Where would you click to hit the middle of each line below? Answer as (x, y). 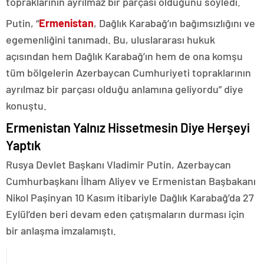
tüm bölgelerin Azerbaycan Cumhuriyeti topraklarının (128, 73)
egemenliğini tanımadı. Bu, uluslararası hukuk (110, 40)
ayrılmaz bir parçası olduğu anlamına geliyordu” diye (125, 89)
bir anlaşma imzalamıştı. (61, 231)
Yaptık (23, 145)
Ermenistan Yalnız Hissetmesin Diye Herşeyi (128, 128)
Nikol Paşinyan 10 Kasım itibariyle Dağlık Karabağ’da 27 (130, 198)
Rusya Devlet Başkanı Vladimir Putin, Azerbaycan (118, 165)
